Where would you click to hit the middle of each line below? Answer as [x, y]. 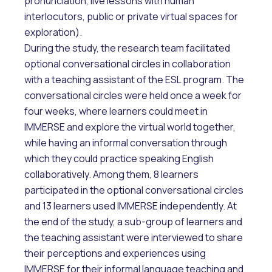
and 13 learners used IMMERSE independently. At [131, 206]
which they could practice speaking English [119, 158]
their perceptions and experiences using [115, 253]
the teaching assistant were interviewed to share [134, 237]
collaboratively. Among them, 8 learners [111, 174]
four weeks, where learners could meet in [116, 111]
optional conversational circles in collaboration [127, 63]
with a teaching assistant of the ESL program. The [134, 79]
